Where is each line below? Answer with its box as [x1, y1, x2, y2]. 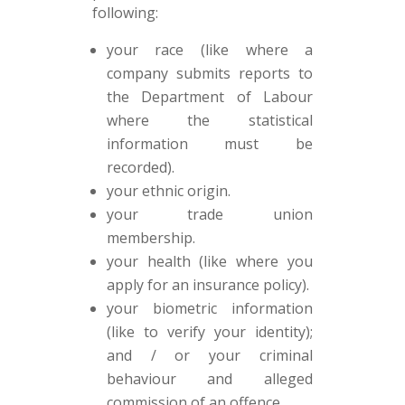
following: [91, 3, 158, 23]
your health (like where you [106, 251, 314, 271]
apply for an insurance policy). [106, 275, 309, 295]
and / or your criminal [106, 345, 314, 365]
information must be [106, 134, 314, 154]
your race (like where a [106, 40, 314, 60]
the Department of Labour [106, 87, 314, 107]
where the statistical [106, 110, 314, 130]
